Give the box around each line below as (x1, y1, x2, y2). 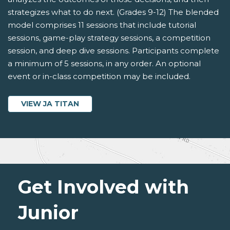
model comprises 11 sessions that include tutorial (8, 20, 196, 30)
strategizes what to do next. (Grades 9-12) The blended (8, 7, 219, 17)
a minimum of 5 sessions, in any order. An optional (8, 59, 201, 69)
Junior (18, 201, 79, 224)
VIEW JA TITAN (21, 99, 79, 109)
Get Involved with (18, 176, 189, 199)
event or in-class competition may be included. (8, 71, 190, 82)
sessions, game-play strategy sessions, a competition (8, 33, 210, 43)
